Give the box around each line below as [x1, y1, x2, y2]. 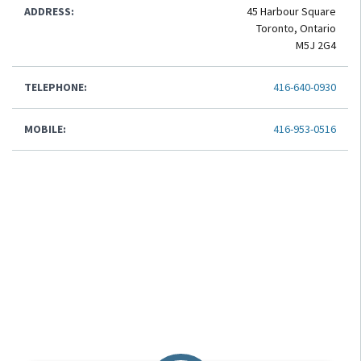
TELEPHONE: [24, 80, 87, 94]
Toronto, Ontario [256, 21, 336, 35]
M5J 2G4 [296, 38, 336, 52]
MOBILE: [24, 122, 66, 136]
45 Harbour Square [247, 4, 336, 19]
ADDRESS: [24, 4, 74, 19]
